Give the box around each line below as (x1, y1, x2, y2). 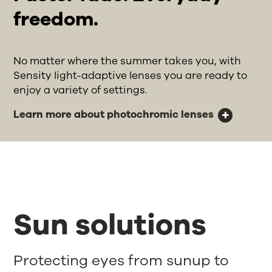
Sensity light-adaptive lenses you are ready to (13, 68, 248, 83)
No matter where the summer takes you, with (13, 53, 242, 68)
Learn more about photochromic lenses (13, 107, 214, 121)
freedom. (13, 5, 99, 32)
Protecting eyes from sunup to (13, 250, 229, 270)
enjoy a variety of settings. (13, 83, 150, 97)
